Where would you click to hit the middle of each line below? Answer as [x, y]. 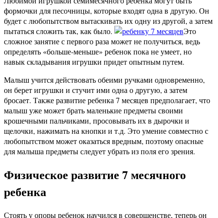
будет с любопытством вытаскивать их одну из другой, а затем [108, 21]
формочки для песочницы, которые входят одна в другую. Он [107, 11]
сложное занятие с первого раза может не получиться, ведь [102, 41]
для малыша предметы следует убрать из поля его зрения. [100, 151]
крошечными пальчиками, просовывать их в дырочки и [97, 121]
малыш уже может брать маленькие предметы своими [93, 110]
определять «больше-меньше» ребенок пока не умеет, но [98, 52]
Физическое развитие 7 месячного [95, 175]
